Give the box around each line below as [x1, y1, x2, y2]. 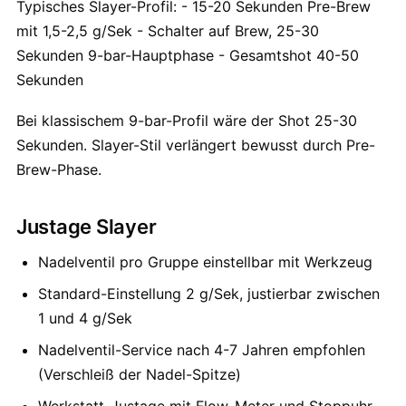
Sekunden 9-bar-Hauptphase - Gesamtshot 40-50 [16, 46, 359, 64]
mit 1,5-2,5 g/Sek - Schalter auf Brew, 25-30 [16, 22, 319, 40]
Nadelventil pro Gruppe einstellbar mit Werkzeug [38, 253, 372, 271]
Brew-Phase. [16, 160, 101, 179]
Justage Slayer [16, 215, 157, 238]
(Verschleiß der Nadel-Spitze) [38, 365, 241, 383]
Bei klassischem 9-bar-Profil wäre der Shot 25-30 [16, 111, 357, 130]
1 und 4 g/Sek [38, 309, 132, 327]
